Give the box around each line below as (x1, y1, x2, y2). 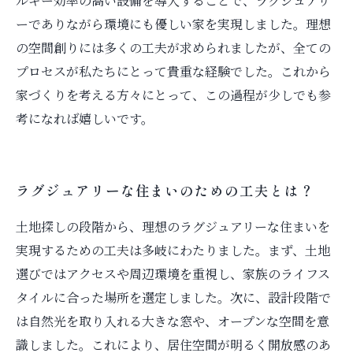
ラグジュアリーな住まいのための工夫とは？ (16, 180, 314, 200)
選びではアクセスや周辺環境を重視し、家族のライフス (16, 265, 330, 283)
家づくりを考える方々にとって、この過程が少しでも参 (16, 86, 331, 104)
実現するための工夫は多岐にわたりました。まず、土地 (16, 241, 330, 259)
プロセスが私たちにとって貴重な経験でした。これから (16, 62, 331, 80)
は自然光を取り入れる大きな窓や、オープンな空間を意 (16, 312, 329, 330)
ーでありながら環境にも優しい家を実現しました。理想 (16, 15, 331, 33)
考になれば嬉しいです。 (16, 110, 154, 128)
